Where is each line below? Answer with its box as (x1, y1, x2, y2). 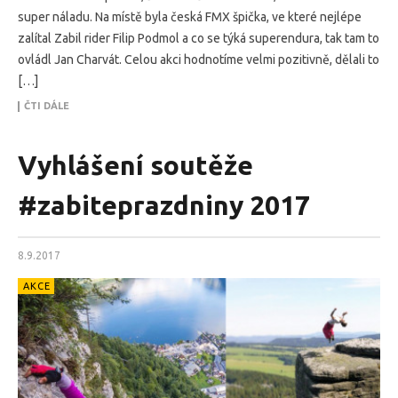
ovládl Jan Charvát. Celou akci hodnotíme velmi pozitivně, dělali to (18, 52, 379, 67)
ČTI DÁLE (24, 99, 69, 111)
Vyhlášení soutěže (18, 149, 253, 180)
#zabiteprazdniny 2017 (18, 189, 310, 220)
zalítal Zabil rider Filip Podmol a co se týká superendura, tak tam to (18, 30, 379, 45)
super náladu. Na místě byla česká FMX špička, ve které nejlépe (18, 9, 362, 24)
